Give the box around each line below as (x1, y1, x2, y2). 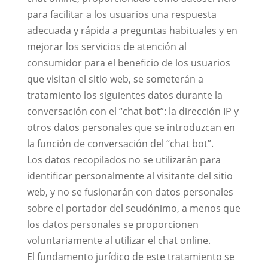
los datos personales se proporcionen (26, 218, 199, 231)
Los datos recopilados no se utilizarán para (26, 153, 221, 166)
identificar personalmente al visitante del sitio (26, 169, 233, 182)
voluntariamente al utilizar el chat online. (26, 234, 211, 247)
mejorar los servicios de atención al (26, 40, 187, 53)
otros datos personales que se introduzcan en (26, 121, 235, 134)
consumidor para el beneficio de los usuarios (26, 56, 230, 69)
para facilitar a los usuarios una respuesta (26, 8, 217, 21)
